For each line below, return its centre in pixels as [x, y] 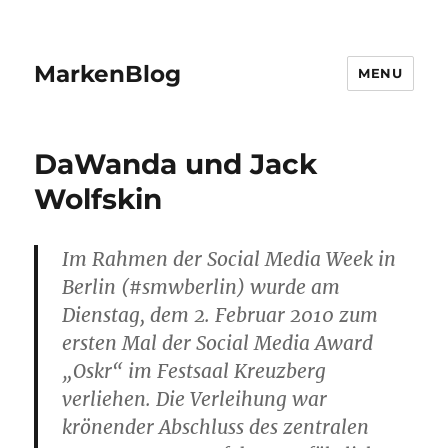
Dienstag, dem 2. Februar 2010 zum [220, 315]
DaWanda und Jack [176, 164]
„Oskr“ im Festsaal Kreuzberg [194, 371]
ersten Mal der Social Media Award [218, 343]
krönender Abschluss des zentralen [216, 427]
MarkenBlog [108, 73]
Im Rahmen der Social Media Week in [229, 259]
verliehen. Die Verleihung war [195, 399]
